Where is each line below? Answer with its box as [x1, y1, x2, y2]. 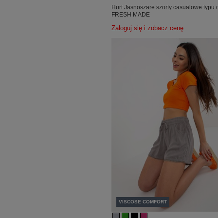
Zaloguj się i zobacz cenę [111, 24, 184, 32]
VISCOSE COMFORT [119, 199, 167, 205]
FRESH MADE [111, 11, 150, 18]
